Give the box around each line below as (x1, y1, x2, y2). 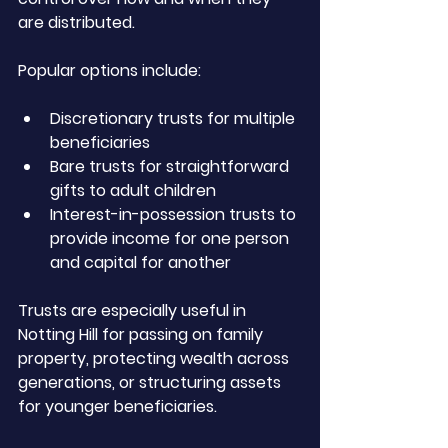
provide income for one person (50, 227, 293, 250)
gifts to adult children (50, 179, 216, 202)
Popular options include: (18, 59, 201, 82)
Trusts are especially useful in (18, 299, 250, 322)
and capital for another (50, 251, 231, 274)
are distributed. (18, 11, 135, 34)
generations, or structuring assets (18, 371, 285, 394)
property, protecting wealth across (18, 347, 293, 370)
